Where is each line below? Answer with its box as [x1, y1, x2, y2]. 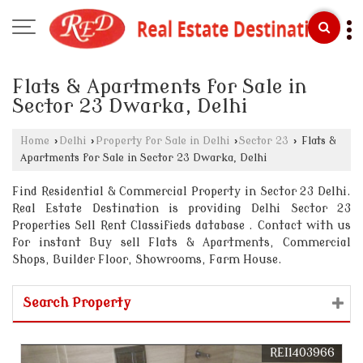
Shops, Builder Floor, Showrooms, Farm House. [12, 254, 282, 266]
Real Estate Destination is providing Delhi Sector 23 [12, 203, 351, 215]
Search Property [23, 296, 130, 310]
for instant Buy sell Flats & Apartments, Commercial [12, 237, 351, 249]
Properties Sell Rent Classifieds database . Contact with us [12, 220, 351, 232]
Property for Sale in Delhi [96, 135, 229, 147]
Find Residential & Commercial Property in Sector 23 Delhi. [12, 186, 351, 198]
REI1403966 [270, 347, 335, 359]
